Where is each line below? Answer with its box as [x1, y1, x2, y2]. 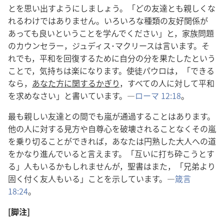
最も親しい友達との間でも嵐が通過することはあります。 [8, 110, 215, 122]
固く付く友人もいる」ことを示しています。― [8, 172, 175, 184]
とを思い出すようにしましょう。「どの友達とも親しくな [8, 2, 215, 14]
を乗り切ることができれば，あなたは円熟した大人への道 [8, 135, 216, 147]
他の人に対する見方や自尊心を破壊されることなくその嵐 [8, 122, 216, 134]
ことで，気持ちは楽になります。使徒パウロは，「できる [8, 64, 214, 76]
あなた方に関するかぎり [32, 77, 119, 89]
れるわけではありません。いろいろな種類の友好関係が [8, 14, 208, 26]
